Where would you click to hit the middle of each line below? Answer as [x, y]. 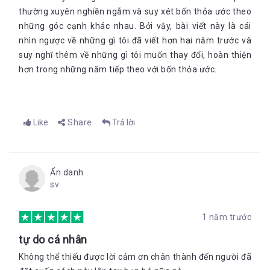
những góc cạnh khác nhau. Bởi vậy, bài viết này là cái [135, 26]
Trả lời [123, 122]
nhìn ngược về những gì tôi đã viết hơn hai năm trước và [135, 40]
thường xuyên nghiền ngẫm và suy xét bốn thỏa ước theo [135, 11]
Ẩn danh [67, 172]
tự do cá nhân [53, 240]
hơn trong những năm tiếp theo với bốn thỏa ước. [118, 69]
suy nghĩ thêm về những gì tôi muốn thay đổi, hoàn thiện [135, 55]
